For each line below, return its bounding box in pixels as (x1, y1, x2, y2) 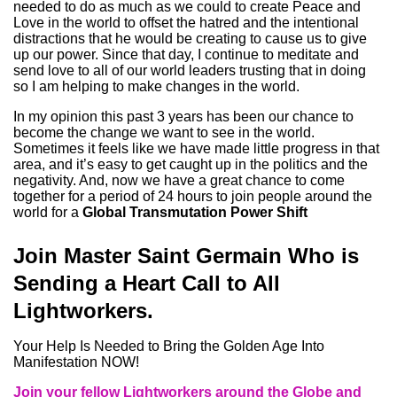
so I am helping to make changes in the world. (13, 79, 300, 94)
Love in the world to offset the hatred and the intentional (13, 15, 359, 30)
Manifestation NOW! (13, 354, 139, 370)
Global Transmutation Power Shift (82, 205, 307, 220)
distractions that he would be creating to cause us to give (13, 31, 367, 46)
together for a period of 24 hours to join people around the (13, 189, 372, 204)
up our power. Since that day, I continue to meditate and (13, 47, 359, 62)
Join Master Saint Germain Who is (13, 244, 359, 268)
